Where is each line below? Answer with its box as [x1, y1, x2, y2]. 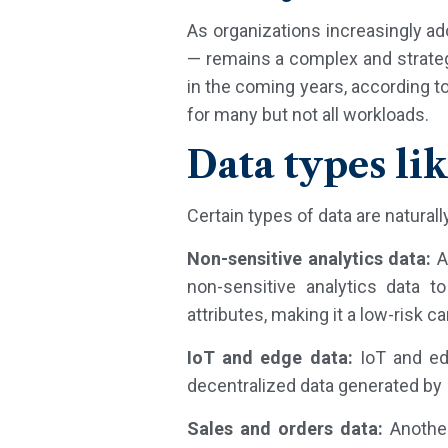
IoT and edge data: [187, 347, 353, 369]
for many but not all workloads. [187, 104, 429, 126]
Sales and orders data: [187, 418, 384, 440]
